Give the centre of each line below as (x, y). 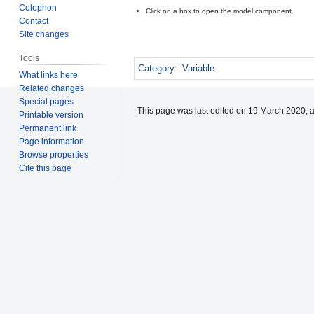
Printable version (52, 115)
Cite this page (46, 168)
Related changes (52, 88)
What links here (49, 75)
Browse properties (54, 155)
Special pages (47, 101)
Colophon (38, 7)
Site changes (44, 34)
